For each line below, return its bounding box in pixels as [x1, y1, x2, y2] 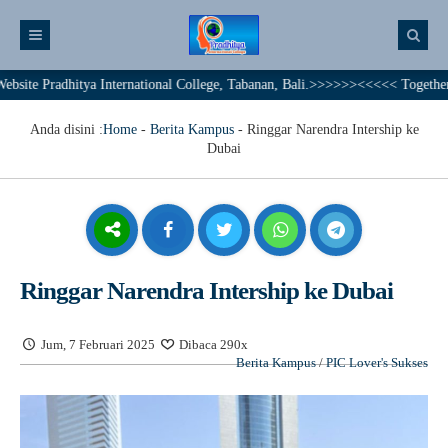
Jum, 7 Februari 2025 [38, 337, 159, 352]
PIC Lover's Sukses [326, 355, 428, 370]
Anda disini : [29, 122, 103, 137]
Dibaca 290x [176, 337, 249, 352]
